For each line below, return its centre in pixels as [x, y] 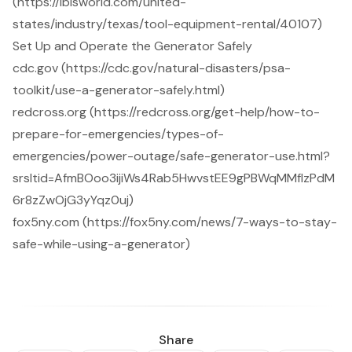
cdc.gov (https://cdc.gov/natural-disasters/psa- [152, 68]
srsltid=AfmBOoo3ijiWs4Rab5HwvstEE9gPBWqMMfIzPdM [174, 178]
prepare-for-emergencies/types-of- [118, 134]
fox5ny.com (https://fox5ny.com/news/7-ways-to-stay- [175, 222]
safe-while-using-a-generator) [101, 244]
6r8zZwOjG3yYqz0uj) [73, 200]
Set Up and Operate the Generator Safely [132, 46]
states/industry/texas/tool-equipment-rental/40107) [167, 24]
